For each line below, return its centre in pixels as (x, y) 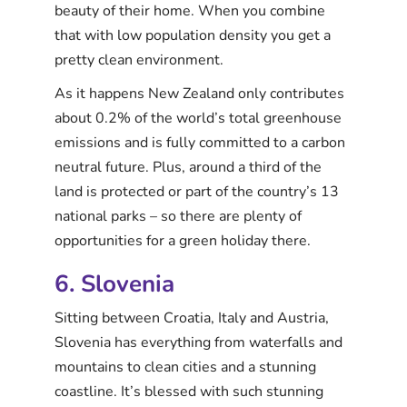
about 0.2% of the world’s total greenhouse (198, 118)
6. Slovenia (114, 283)
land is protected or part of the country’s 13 (197, 191)
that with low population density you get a (193, 35)
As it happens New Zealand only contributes (199, 93)
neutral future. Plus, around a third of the (188, 167)
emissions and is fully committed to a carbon (200, 142)
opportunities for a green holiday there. (183, 240)
